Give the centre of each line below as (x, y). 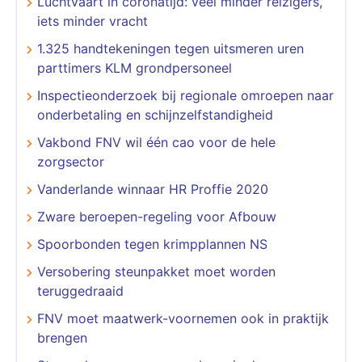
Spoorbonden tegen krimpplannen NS (152, 244)
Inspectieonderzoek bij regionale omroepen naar (185, 95)
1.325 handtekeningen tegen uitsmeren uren (170, 48)
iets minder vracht (93, 21)
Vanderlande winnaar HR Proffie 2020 (153, 189)
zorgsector (71, 161)
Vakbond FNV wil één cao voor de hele (156, 142)
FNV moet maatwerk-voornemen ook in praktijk (183, 318)
